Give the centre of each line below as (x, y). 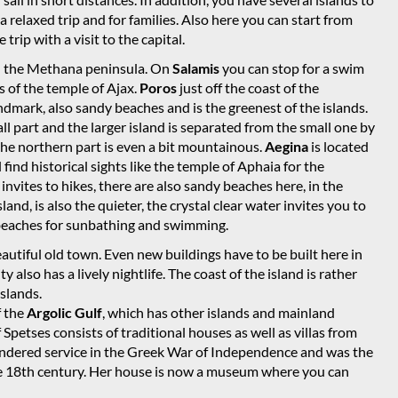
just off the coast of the (249, 88)
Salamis (197, 68)
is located (340, 147)
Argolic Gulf (64, 313)
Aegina (288, 147)
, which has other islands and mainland (219, 313)
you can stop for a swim (293, 68)
